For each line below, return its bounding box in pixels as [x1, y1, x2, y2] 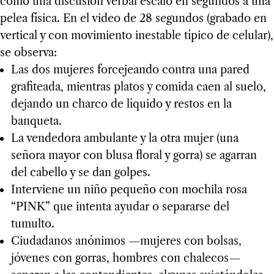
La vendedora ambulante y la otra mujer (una [10, 131, 239, 146]
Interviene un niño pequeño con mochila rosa [10, 183, 247, 197]
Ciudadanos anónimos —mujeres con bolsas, [10, 234, 242, 248]
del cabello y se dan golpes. [10, 166, 150, 180]
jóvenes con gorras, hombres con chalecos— [10, 251, 240, 265]
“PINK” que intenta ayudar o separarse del [10, 200, 229, 214]
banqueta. [10, 114, 62, 128]
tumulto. [10, 217, 54, 231]
